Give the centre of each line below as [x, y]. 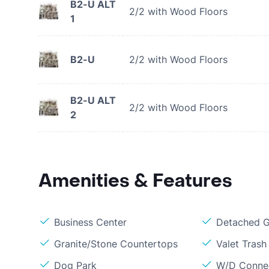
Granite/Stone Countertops [116, 244]
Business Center [90, 222]
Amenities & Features [135, 181]
